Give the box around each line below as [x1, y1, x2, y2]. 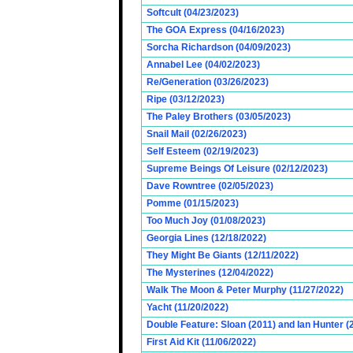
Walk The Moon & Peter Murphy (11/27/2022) [147, 284, 344, 295]
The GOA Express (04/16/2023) [147, 24, 284, 35]
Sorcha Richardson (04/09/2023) [147, 42, 291, 53]
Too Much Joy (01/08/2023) [147, 215, 266, 226]
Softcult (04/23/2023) [147, 7, 239, 18]
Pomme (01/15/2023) [147, 198, 239, 209]
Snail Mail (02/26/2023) [147, 128, 247, 139]
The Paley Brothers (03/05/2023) [147, 111, 291, 122]
